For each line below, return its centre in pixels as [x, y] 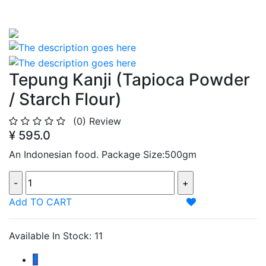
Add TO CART [40, 202]
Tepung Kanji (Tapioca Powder [129, 79]
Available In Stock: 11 [56, 235]
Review [105, 121]
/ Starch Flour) [65, 99]
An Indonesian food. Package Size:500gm [103, 154]
